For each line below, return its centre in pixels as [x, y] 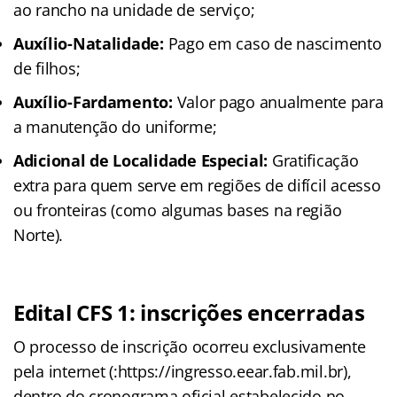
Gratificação [313, 160]
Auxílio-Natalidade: [89, 43]
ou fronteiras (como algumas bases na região [178, 210]
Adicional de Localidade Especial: [141, 160]
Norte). [39, 234]
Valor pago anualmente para [278, 101]
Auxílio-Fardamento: [93, 101]
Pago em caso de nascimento [272, 43]
